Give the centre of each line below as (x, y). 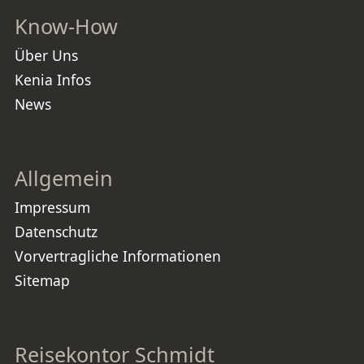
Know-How (66, 26)
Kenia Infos (53, 80)
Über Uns (46, 56)
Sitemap (42, 281)
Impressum (52, 208)
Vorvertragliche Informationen (118, 256)
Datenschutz (56, 232)
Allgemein (64, 178)
